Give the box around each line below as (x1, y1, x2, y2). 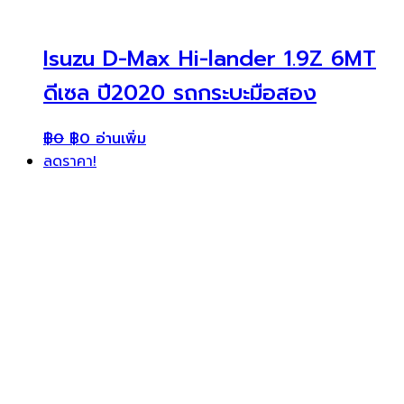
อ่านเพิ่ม (96, 127, 146, 150)
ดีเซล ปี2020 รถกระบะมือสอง (43, 76, 317, 109)
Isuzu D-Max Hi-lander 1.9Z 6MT (43, 41, 376, 75)
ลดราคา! (43, 150, 96, 172)
